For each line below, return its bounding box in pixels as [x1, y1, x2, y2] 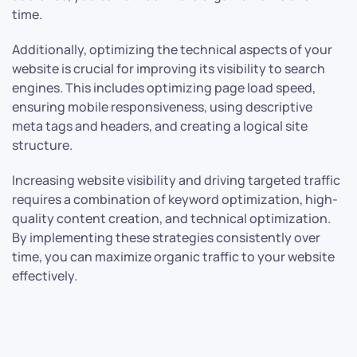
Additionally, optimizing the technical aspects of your [12, 41, 332, 59]
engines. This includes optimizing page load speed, [12, 79, 316, 97]
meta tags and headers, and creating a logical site [12, 117, 308, 135]
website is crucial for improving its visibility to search [12, 60, 325, 78]
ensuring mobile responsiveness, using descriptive [12, 98, 312, 116]
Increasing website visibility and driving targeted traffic [12, 171, 340, 190]
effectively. [12, 267, 77, 285]
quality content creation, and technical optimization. [12, 210, 331, 228]
